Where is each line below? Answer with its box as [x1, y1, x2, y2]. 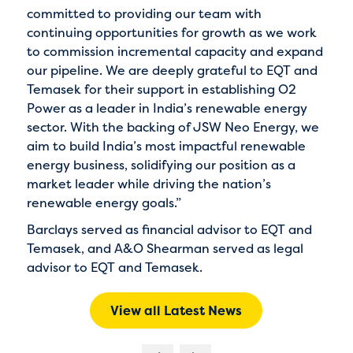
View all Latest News [110, 301, 243, 319]
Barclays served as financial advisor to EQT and [26, 220, 312, 238]
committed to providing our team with [26, 4, 262, 22]
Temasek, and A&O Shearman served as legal [26, 239, 303, 257]
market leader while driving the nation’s [26, 174, 271, 192]
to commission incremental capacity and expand [26, 42, 323, 60]
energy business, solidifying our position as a [26, 155, 295, 173]
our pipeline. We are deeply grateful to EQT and [26, 61, 318, 79]
